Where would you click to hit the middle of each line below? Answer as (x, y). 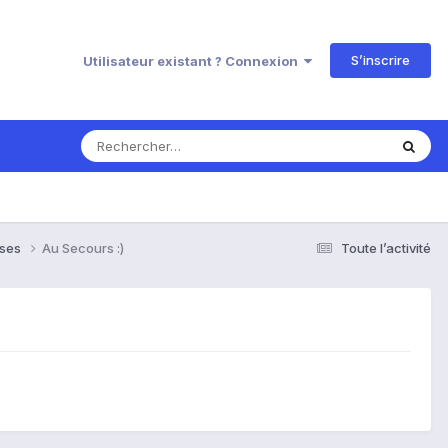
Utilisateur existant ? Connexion (193, 60)
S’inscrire (380, 59)
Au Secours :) (83, 247)
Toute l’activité (386, 247)
